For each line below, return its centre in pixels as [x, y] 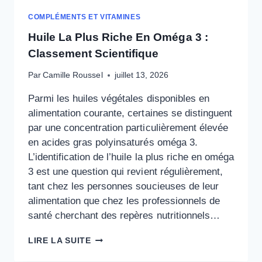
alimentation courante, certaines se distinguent [130, 113]
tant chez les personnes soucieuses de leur [123, 187]
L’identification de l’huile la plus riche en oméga [131, 157]
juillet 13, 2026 [141, 75]
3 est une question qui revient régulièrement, [125, 172]
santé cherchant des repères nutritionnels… [124, 216]
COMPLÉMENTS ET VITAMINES [85, 17]
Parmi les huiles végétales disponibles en [119, 99]
